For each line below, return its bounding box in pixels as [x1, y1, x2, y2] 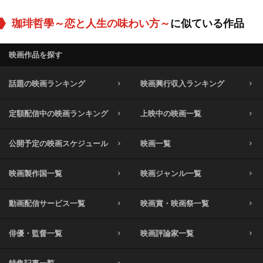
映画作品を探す [9, 50, 62, 59]
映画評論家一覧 [140, 228, 194, 238]
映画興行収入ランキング [140, 79, 224, 88]
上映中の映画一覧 [140, 109, 201, 118]
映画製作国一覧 [9, 168, 62, 178]
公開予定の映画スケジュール [9, 139, 108, 148]
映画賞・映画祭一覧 [140, 198, 209, 208]
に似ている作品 [170, 17, 244, 29]
